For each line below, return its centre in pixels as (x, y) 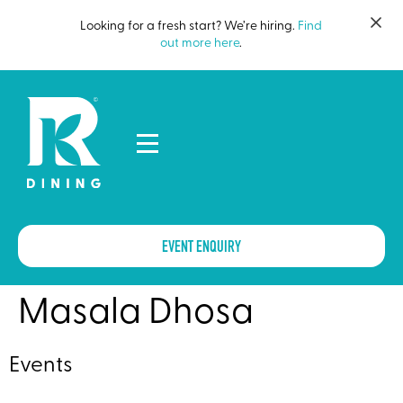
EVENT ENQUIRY (201, 247)
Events (41, 366)
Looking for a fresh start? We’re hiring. (189, 27)
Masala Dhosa (136, 313)
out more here (200, 44)
